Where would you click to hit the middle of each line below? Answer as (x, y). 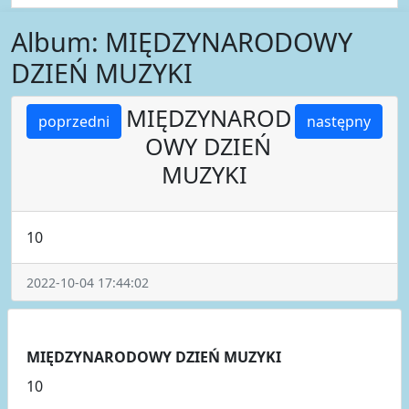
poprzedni (74, 121)
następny (339, 121)
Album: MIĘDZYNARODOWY (182, 41)
